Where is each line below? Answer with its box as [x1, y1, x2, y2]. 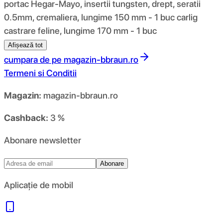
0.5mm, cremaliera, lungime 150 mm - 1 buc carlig [4, 11, 198, 22]
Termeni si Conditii [4, 67, 77, 78]
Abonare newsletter [4, 134, 81, 145]
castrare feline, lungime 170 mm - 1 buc [4, 25, 157, 36]
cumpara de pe [4, 54, 62, 65]
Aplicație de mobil [4, 179, 73, 190]
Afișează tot [8, 41, 43, 49]
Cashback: [4, 112, 48, 123]
